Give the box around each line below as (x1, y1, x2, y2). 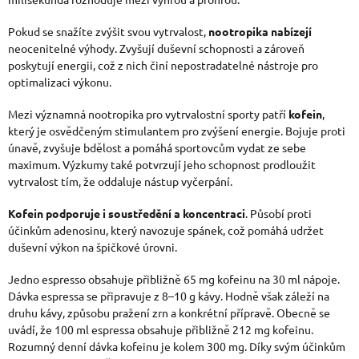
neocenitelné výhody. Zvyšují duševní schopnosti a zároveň (8, 41, 305, 56)
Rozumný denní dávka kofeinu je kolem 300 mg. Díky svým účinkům (8, 339, 345, 354)
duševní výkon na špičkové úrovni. (8, 240, 177, 255)
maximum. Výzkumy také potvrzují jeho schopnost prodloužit (8, 157, 316, 172)
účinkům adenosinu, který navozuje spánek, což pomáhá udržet (8, 223, 324, 238)
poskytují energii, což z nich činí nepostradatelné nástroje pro (8, 58, 318, 73)
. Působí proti (245, 206, 312, 221)
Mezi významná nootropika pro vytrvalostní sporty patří (8, 107, 288, 122)
